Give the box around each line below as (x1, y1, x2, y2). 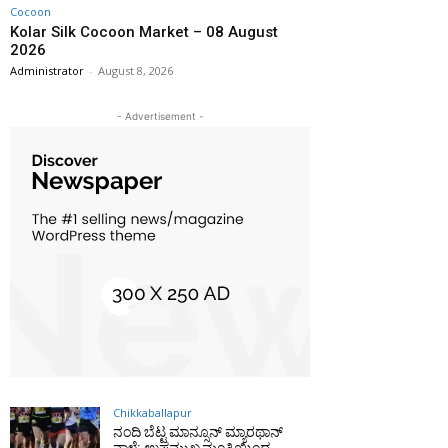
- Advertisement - (116, 110, 204, 122)
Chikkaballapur (113, 405, 192, 420)
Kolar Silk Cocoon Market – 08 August (10, 23, 278, 41)
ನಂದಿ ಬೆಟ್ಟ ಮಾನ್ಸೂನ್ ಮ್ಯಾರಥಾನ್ (113, 424, 283, 440)
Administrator (10, 63, 84, 78)
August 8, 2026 (98, 63, 173, 78)
